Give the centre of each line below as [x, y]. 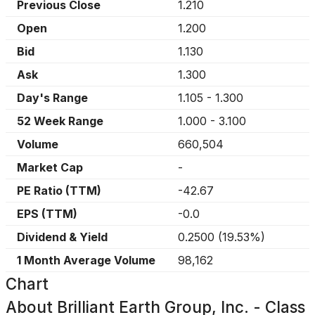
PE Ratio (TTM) [59, 191]
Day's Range [52, 98]
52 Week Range [60, 121]
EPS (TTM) [47, 214]
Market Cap [50, 167]
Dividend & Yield [62, 237]
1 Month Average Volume [86, 260]
